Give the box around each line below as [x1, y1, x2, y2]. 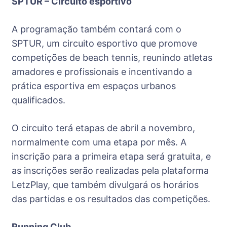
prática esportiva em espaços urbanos [12, 80, 176, 91]
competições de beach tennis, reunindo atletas [12, 52, 212, 63]
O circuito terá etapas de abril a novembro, [12, 122, 195, 133]
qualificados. [12, 94, 65, 105]
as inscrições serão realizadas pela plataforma [12, 165, 209, 176]
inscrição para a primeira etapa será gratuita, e [12, 150, 211, 162]
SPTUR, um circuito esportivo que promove [12, 37, 197, 49]
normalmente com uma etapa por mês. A [12, 136, 186, 147]
